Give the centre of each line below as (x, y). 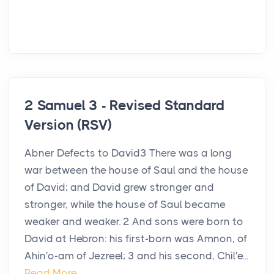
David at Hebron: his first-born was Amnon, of (136, 239)
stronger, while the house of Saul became (125, 205)
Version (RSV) (68, 125)
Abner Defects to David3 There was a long (128, 153)
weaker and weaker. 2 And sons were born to (134, 222)
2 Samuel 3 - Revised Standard (125, 106)
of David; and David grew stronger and (119, 187)
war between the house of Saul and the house (136, 170)
